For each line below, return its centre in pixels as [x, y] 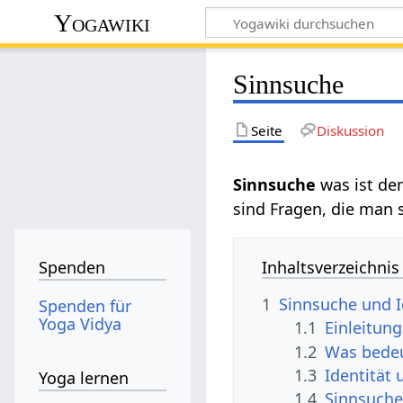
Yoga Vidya [81, 323]
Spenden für [85, 305]
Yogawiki [103, 22]
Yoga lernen [84, 378]
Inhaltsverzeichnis [331, 267]
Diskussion [350, 130]
